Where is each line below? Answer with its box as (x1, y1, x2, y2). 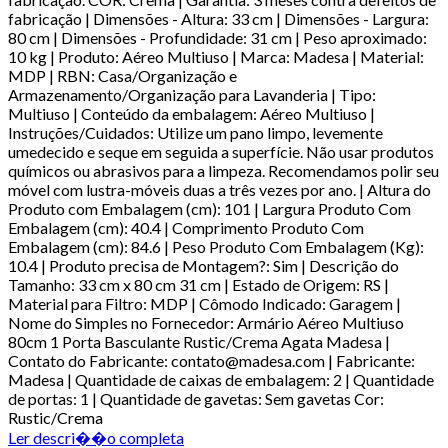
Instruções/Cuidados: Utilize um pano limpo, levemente (8, 122, 383, 142)
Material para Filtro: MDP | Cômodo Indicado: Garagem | (8, 293, 401, 313)
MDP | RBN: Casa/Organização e (8, 65, 237, 85)
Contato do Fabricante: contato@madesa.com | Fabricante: (8, 350, 415, 370)
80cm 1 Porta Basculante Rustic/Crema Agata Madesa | (8, 331, 390, 351)
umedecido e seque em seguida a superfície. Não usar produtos (8, 141, 434, 161)
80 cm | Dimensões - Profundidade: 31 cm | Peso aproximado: (8, 27, 427, 47)
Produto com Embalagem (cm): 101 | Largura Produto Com (8, 198, 411, 218)
